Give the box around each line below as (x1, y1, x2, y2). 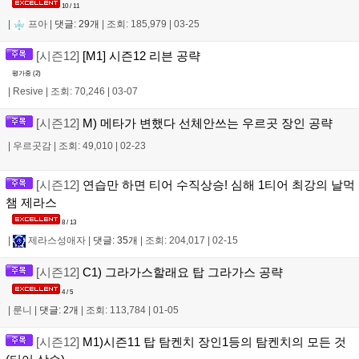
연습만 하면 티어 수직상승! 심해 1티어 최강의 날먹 (79, 177, 355, 192)
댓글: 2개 (39, 305, 79, 317)
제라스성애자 (26, 234, 86, 246)
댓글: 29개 (54, 18, 99, 30)
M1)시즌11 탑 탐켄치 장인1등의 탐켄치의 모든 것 (79, 335, 346, 349)
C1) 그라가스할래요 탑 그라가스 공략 (79, 264, 283, 279)
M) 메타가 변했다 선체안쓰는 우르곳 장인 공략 (79, 115, 333, 130)
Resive (13, 85, 43, 97)
